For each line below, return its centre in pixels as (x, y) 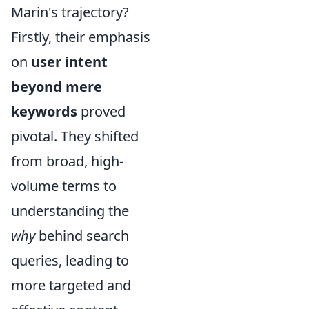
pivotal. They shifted (75, 136)
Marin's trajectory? (70, 12)
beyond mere (57, 87)
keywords (44, 111)
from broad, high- (67, 161)
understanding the (70, 211)
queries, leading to (70, 260)
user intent (69, 62)
